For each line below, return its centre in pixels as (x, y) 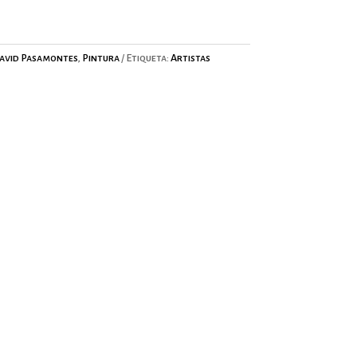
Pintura (100, 59)
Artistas (190, 59)
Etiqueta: (148, 59)
